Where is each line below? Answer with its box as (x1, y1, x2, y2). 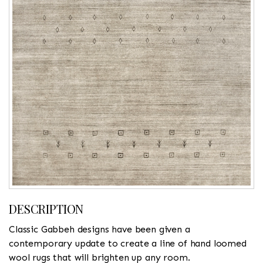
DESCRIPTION (9, 200, 84, 217)
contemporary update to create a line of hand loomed (9, 237, 247, 249)
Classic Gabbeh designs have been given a (9, 223, 190, 235)
